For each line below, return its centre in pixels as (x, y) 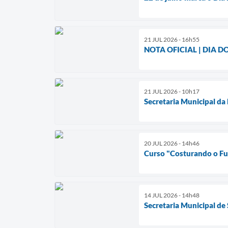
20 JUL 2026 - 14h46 (172, 143)
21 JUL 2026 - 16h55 (172, 39)
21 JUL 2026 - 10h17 (172, 91)
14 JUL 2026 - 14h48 (172, 195)
